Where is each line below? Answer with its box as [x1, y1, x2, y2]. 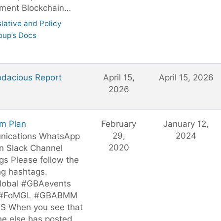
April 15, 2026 [158, 73, 214, 82]
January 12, [163, 119, 209, 129]
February [101, 119, 136, 129]
